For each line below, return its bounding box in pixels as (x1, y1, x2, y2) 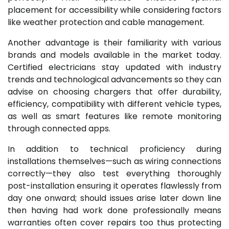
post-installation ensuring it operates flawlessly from (8, 179, 221, 192)
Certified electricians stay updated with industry (8, 61, 221, 73)
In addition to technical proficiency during (8, 143, 221, 155)
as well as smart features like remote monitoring (8, 110, 221, 122)
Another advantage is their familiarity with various (8, 36, 221, 49)
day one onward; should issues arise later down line (8, 192, 221, 204)
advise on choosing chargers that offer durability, (8, 85, 221, 98)
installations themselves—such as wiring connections (8, 155, 221, 167)
